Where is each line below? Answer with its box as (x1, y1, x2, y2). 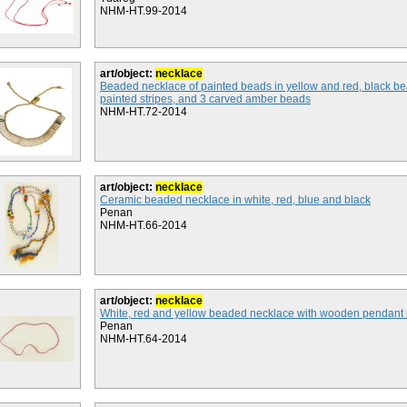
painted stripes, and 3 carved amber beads (100, 93, 311, 105)
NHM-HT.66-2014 (100, 219, 187, 232)
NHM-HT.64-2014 (100, 333, 187, 345)
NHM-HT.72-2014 (100, 105, 187, 118)
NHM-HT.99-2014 (100, 5, 187, 17)
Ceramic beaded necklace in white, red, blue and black (100, 194, 371, 206)
